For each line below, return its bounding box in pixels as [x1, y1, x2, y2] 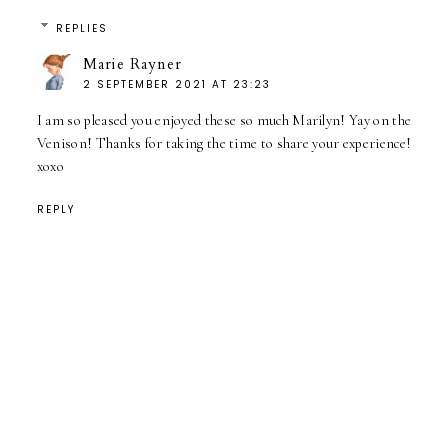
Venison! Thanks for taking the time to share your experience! [36, 135, 412, 153]
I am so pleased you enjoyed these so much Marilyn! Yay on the [36, 112, 412, 130]
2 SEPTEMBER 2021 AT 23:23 [82, 77, 271, 93]
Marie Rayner [82, 54, 182, 75]
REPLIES [56, 21, 109, 37]
